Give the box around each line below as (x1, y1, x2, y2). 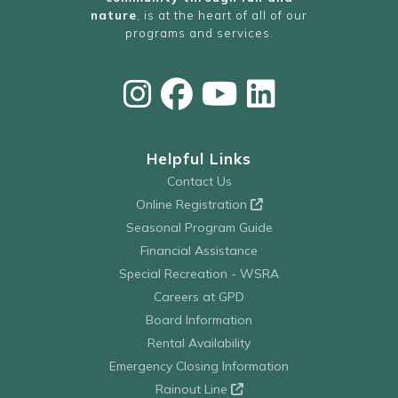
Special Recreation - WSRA (119, 266, 279, 283)
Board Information (146, 312, 252, 329)
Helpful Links (147, 149, 251, 169)
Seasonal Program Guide (125, 219, 273, 236)
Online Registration (135, 196, 251, 213)
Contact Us (166, 173, 232, 190)
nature (91, 8, 137, 23)
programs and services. (124, 26, 274, 41)
